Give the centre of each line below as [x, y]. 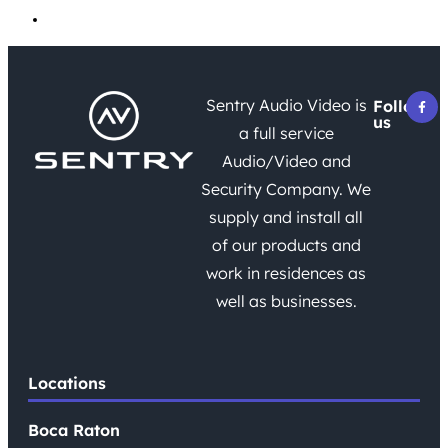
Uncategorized [88, 19]
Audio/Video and [286, 160]
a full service [286, 132]
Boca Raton [74, 429]
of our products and [286, 244]
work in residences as [286, 272]
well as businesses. [286, 300]
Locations [67, 382]
